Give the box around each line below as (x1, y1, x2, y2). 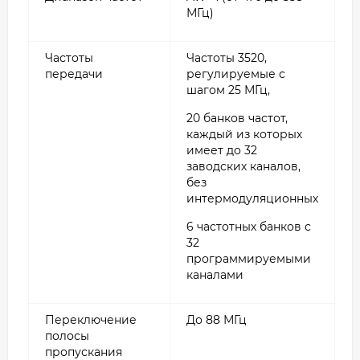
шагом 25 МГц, (186, 82, 270, 97)
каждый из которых (186, 126, 302, 141)
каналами (186, 267, 243, 282)
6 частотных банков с (186, 219, 311, 234)
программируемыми (186, 251, 311, 266)
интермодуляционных (186, 190, 318, 206)
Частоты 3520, (186, 50, 267, 65)
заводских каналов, (186, 158, 301, 174)
